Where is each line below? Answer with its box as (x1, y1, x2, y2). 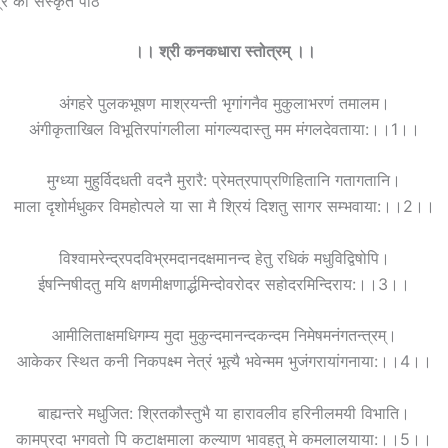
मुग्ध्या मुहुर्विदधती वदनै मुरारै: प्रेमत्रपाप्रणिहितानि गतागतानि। (47, 170, 401, 191)
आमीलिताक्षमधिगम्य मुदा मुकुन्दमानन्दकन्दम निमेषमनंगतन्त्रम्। (51, 325, 397, 346)
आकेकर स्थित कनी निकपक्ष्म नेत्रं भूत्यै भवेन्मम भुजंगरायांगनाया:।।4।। (16, 351, 432, 372)
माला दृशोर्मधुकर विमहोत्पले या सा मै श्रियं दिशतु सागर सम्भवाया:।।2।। (13, 196, 435, 217)
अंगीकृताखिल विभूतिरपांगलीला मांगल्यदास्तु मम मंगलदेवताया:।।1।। (28, 118, 420, 139)
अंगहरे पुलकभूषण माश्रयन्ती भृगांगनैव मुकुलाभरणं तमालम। (58, 92, 390, 113)
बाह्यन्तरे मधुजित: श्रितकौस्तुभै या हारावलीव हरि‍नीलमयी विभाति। (38, 403, 410, 424)
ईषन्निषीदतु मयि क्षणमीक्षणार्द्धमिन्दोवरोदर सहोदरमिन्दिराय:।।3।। (38, 273, 410, 294)
